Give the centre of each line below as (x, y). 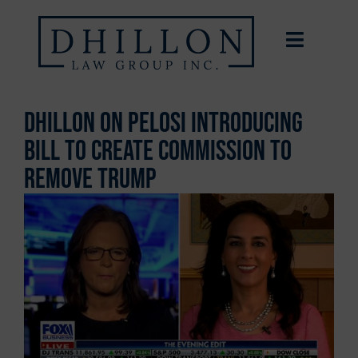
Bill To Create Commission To (158, 151)
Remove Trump (90, 179)
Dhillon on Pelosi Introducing (163, 123)
